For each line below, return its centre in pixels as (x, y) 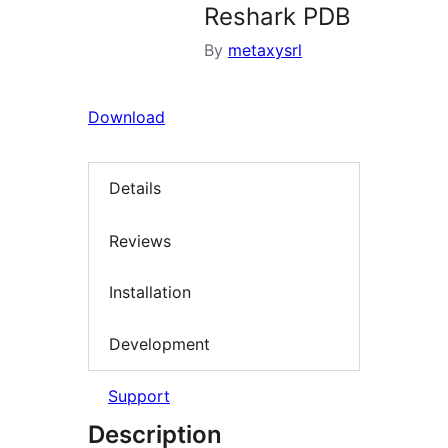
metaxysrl (265, 50)
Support (139, 396)
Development (159, 343)
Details (135, 188)
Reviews (140, 240)
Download (126, 117)
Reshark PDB (277, 16)
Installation (150, 292)
